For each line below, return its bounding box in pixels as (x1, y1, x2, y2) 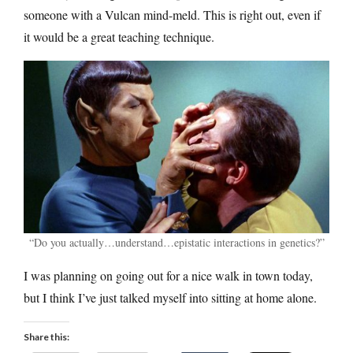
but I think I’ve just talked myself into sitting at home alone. (24, 289, 317, 307)
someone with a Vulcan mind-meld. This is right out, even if (24, 6, 321, 24)
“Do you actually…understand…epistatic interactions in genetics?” (28, 235, 325, 251)
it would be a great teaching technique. (24, 28, 214, 46)
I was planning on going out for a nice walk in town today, (24, 267, 313, 284)
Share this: (24, 331, 69, 344)
